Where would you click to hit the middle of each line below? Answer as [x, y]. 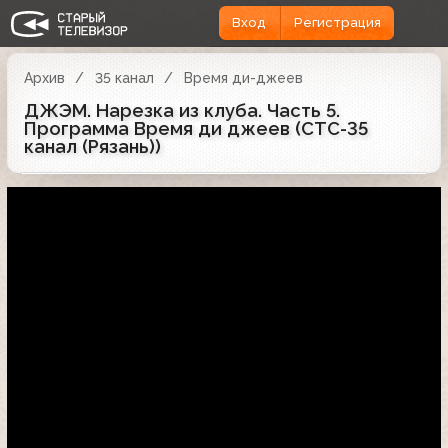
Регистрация [337, 23]
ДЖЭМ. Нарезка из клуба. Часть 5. [182, 110]
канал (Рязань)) [92, 146]
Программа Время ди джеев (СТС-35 [196, 128]
